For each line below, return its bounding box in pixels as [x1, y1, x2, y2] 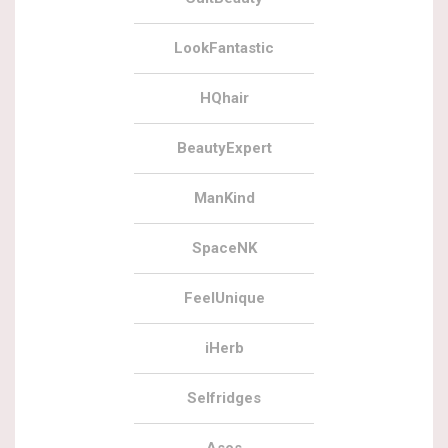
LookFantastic [174, 39, 274, 58]
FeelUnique [183, 289, 265, 308]
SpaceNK [191, 239, 257, 258]
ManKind [193, 189, 255, 208]
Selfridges [187, 389, 261, 408]
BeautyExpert [176, 139, 272, 158]
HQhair [199, 89, 249, 108]
